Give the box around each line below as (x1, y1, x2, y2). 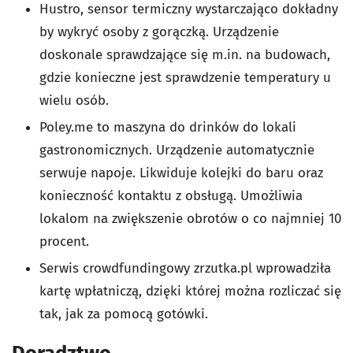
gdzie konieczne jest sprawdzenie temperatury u (39, 69, 331, 87)
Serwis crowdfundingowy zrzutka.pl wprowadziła (39, 260, 331, 277)
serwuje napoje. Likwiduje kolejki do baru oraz (39, 165, 323, 182)
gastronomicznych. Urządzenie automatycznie (39, 142, 314, 159)
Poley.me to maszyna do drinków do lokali (39, 119, 296, 136)
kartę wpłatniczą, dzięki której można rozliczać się (39, 283, 341, 300)
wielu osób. (39, 92, 109, 110)
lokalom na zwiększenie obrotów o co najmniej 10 (39, 210, 341, 228)
